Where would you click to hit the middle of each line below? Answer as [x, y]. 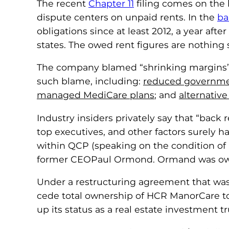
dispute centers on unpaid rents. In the [127, 17]
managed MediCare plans [96, 95]
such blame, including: [90, 81]
